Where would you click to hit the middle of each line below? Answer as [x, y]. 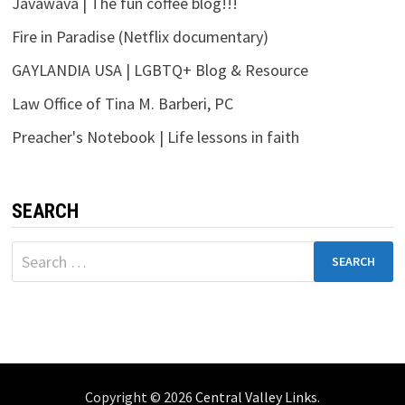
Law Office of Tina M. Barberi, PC [122, 103]
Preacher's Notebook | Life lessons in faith [155, 137]
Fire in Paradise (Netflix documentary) [140, 36]
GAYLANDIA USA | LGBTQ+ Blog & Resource [160, 70]
